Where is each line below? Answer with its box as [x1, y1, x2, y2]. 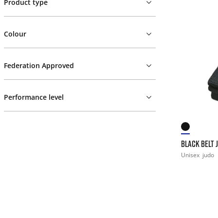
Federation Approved [4, 61, 74, 70]
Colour [4, 29, 26, 38]
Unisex [181, 150, 201, 159]
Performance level [4, 92, 64, 102]
